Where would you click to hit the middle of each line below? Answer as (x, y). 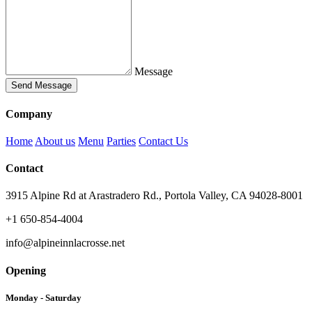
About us (55, 141)
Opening (26, 270)
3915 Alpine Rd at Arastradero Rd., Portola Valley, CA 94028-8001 (154, 196)
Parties (121, 141)
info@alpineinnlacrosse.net (65, 243)
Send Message (41, 86)
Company (29, 114)
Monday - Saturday (44, 297)
